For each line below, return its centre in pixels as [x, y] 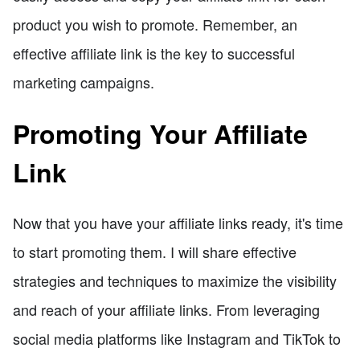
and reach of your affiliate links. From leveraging [166, 310]
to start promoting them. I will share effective [155, 252]
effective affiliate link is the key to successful [154, 53]
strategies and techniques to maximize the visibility [175, 281]
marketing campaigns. [84, 82]
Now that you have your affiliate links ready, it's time [178, 223]
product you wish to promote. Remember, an [155, 25]
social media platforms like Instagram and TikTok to [177, 339]
